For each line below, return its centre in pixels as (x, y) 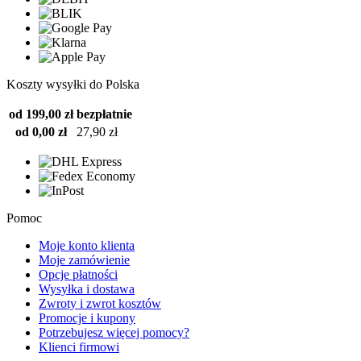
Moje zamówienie (84, 259)
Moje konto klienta (87, 245)
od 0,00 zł (41, 131)
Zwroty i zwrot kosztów (100, 303)
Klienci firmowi (79, 346)
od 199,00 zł (41, 114)
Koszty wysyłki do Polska (73, 84)
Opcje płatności (78, 274)
